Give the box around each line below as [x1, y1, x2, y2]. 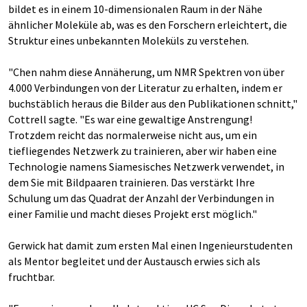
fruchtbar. [8, 269, 55, 284]
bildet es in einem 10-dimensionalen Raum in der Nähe [8, 1, 262, 16]
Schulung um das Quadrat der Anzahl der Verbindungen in [8, 191, 274, 205]
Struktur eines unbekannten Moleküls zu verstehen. [8, 33, 249, 47]
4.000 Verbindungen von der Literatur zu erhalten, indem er [8, 80, 282, 95]
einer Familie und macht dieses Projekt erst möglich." [8, 206, 257, 221]
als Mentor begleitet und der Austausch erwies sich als [8, 254, 260, 268]
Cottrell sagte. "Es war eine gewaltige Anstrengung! [8, 112, 252, 126]
